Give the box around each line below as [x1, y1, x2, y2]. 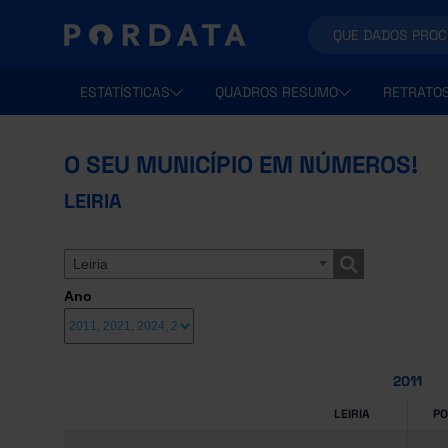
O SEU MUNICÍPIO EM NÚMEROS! [64, 149, 418, 180]
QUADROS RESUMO [215, 83, 338, 101]
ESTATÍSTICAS [80, 83, 170, 101]
